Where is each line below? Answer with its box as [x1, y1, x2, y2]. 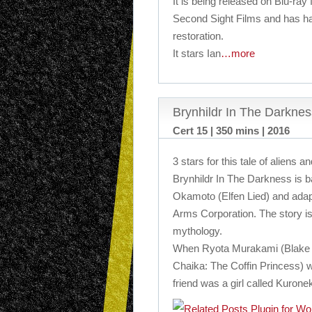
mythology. [173, 225, 222, 237]
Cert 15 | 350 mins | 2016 [173, 125, 290, 136]
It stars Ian [173, 47, 221, 59]
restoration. [173, 30, 224, 42]
